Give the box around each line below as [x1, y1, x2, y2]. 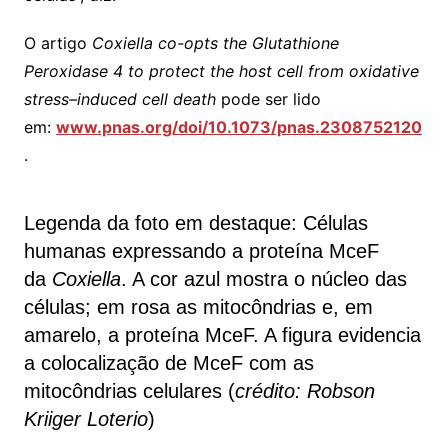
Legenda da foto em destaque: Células [23, 211, 368, 234]
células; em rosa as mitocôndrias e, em [23, 295, 373, 318]
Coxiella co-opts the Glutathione [91, 32, 339, 53]
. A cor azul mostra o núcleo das [120, 267, 407, 290]
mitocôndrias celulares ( [23, 379, 235, 402]
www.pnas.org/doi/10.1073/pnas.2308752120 [55, 116, 422, 137]
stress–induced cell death [23, 88, 221, 109]
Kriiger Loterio [23, 407, 148, 430]
